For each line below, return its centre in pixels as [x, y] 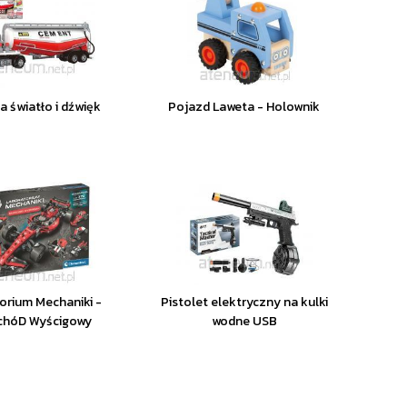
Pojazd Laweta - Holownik [244, 107]
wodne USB [244, 321]
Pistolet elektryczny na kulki [244, 302]
